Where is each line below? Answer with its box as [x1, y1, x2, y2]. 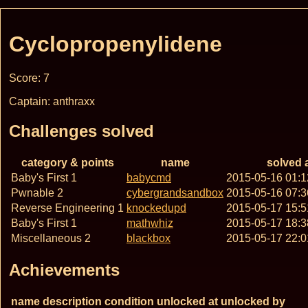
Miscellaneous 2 [11, 232, 91, 244]
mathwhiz [126, 217, 173, 229]
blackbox [126, 232, 170, 244]
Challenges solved [9, 121, 154, 140]
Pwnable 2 [11, 186, 63, 199]
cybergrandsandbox [126, 186, 223, 199]
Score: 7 [9, 71, 49, 84]
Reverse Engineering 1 [11, 201, 124, 214]
